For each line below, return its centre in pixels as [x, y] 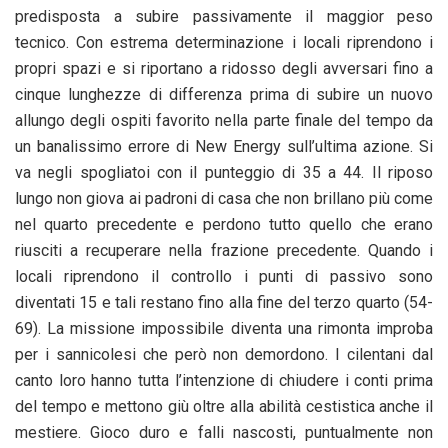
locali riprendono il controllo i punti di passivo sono [224, 276]
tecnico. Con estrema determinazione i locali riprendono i [224, 42]
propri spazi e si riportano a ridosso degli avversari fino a [224, 68]
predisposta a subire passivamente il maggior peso [224, 16]
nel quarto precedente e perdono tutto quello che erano [224, 224]
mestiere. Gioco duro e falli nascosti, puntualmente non [224, 432]
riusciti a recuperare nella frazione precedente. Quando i [224, 250]
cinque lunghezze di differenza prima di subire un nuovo [224, 94]
